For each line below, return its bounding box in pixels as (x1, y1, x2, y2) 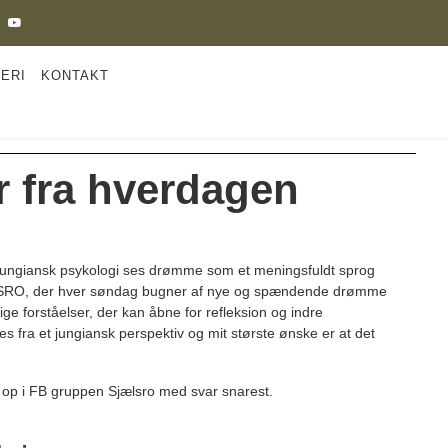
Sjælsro (108, 383, 159, 400)
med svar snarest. (159, 383, 377, 400)
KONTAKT (41, 68, 110, 84)
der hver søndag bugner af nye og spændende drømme (29, 283, 387, 300)
